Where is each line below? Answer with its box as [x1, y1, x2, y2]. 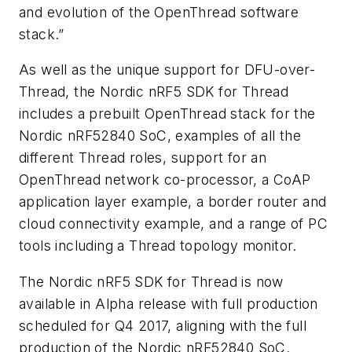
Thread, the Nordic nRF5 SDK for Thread [19, 83, 289, 101]
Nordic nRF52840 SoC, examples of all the [19, 127, 301, 145]
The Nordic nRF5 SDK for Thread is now [19, 273, 284, 290]
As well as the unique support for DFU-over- [19, 61, 316, 79]
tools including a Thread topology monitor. [19, 237, 297, 255]
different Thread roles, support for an [19, 149, 267, 167]
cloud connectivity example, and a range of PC [19, 215, 328, 233]
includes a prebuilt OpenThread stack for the [19, 105, 316, 123]
